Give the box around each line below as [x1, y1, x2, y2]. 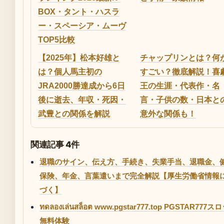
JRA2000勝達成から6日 [38, 81, 125, 90]
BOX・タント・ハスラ [38, 7, 119, 16]
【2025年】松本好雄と [38, 53, 120, 62]
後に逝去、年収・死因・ [38, 95, 126, 104]
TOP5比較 [38, 35, 75, 44]
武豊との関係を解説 [38, 109, 110, 118]
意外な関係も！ [140, 109, 196, 118]
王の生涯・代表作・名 [140, 81, 220, 90]
